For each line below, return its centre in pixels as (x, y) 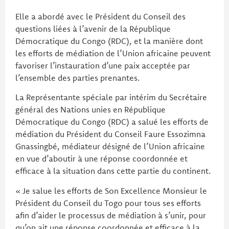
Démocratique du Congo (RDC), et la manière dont (109, 41)
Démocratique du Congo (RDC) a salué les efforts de (112, 122)
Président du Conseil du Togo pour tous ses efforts (108, 203)
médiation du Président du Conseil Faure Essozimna (110, 134)
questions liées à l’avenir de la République (93, 29)
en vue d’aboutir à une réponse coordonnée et (101, 159)
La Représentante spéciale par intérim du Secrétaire (111, 97)
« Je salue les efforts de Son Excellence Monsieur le (111, 190)
